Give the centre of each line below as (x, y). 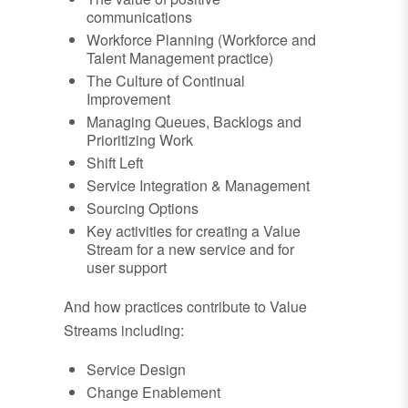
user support (127, 268)
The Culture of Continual (166, 81)
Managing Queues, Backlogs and (194, 122)
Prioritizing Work (140, 140)
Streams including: (124, 331)
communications (139, 17)
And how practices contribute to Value (185, 307)
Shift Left (115, 163)
